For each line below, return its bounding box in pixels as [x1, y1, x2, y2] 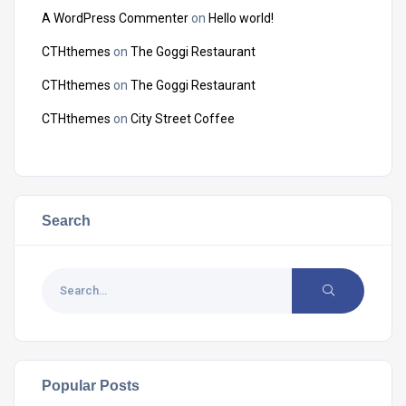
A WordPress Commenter [42, 10, 188, 25]
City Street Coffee [130, 111, 235, 126]
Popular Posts [42, 376, 140, 393]
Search [42, 211, 91, 228]
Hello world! [208, 10, 274, 25]
